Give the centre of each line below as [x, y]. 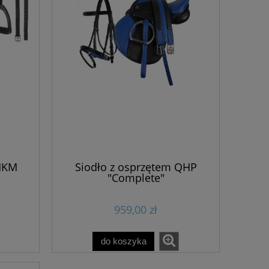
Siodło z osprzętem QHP [136, 167]
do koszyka [123, 241]
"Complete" [136, 178]
